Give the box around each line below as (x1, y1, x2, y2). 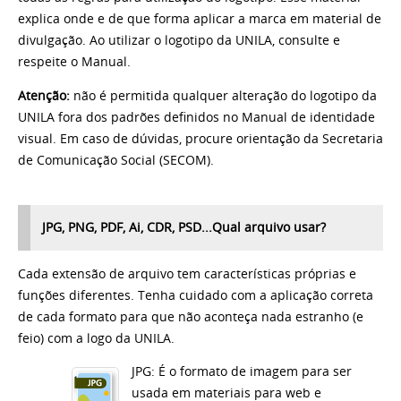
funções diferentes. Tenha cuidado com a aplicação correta (18, 286, 373, 303)
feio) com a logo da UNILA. (18, 329, 175, 346)
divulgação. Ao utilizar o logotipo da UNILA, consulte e (18, 32, 340, 49)
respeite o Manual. (18, 54, 131, 71)
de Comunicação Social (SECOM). (18, 151, 214, 168)
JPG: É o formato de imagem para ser (131, 363, 352, 380)
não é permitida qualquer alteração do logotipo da (70, 87, 377, 104)
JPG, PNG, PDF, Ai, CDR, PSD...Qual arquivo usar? (42, 219, 327, 236)
